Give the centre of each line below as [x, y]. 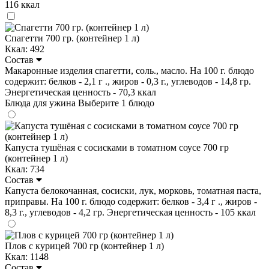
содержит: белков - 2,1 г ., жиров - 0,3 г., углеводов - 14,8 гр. [128, 81]
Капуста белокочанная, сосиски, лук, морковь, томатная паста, [133, 190]
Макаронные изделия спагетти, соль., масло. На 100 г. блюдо [129, 70]
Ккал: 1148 [27, 256]
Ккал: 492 [25, 49]
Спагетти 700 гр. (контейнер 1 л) [72, 38]
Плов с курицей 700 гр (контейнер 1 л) [84, 246]
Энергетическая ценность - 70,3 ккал [80, 92]
